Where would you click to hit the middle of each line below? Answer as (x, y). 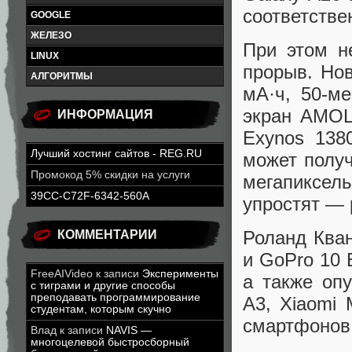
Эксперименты (180, 274)
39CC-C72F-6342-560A (90, 196)
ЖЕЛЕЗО (51, 35)
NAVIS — (129, 330)
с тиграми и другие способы (103, 286)
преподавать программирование (115, 297)
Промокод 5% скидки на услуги (110, 175)
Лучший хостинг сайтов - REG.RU (116, 154)
